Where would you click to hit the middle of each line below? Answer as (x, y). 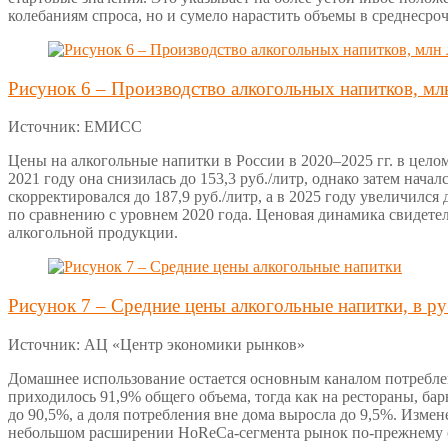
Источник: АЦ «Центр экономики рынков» (156, 344)
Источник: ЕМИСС (75, 127)
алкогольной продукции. (93, 233)
